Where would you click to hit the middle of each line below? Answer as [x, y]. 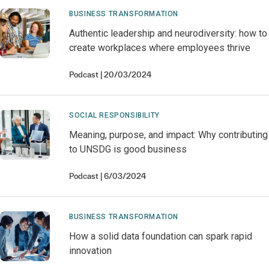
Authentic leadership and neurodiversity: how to [168, 33]
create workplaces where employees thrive [160, 48]
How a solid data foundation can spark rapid [161, 236]
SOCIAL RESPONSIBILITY [114, 115]
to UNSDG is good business [128, 149]
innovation [91, 251]
